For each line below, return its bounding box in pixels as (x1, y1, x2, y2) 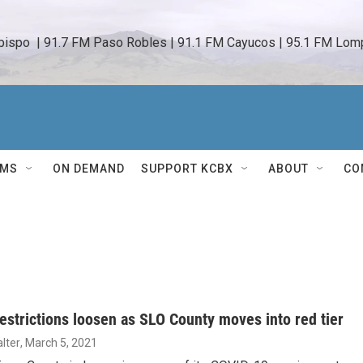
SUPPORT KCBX (141, 162, 233, 175)
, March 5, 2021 (20, 336, 97, 349)
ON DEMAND (53, 162, 125, 175)
